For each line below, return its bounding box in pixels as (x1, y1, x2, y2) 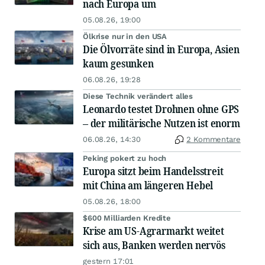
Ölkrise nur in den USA (83, 32, 167, 41)
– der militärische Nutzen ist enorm (83, 116, 240, 131)
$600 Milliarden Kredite (83, 214, 172, 223)
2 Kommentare (186, 135, 241, 144)
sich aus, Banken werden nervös (83, 238, 225, 253)
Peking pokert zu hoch (83, 154, 167, 163)
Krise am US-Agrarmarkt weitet (83, 224, 224, 238)
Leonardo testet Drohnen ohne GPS (83, 102, 240, 117)
